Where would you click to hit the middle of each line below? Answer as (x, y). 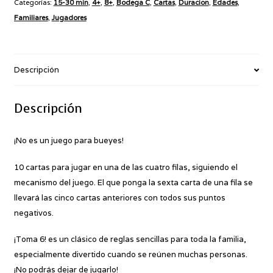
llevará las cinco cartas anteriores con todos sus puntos (119, 197)
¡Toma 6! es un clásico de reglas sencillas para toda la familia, (130, 239)
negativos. (34, 213)
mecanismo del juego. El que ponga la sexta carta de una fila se (133, 182)
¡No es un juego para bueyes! (69, 141)
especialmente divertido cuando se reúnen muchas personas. (130, 255)
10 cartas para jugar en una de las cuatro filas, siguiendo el (126, 167)
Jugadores (69, 17)
